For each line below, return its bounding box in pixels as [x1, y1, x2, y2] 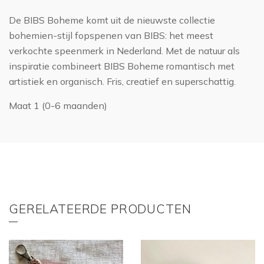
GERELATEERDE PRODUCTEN [9, 201, 192, 217]
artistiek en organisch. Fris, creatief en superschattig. [9, 75, 236, 88]
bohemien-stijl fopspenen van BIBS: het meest [9, 29, 213, 42]
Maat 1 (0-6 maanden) [9, 100, 107, 112]
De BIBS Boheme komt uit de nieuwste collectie [9, 14, 215, 27]
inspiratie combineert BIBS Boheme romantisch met [9, 60, 235, 72]
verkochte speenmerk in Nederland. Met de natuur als [9, 45, 240, 57]
